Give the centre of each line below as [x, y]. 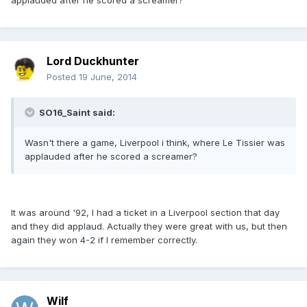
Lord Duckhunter [93, 61]
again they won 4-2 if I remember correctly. [104, 240]
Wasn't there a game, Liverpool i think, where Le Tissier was [155, 143]
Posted [63, 77]
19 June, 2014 [108, 77]
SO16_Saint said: [76, 113]
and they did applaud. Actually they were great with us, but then [149, 226]
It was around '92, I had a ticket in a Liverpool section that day [145, 213]
